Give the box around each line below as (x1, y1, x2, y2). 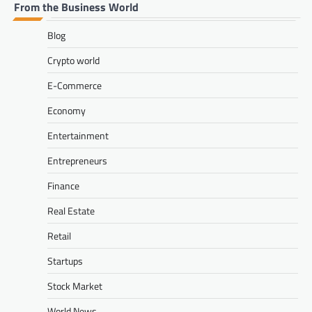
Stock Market (47, 279, 102, 294)
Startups (47, 253, 83, 269)
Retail (47, 228, 71, 244)
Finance (47, 178, 79, 194)
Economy (47, 103, 86, 118)
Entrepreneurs (47, 153, 107, 169)
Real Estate (47, 203, 95, 219)
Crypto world (47, 53, 100, 68)
